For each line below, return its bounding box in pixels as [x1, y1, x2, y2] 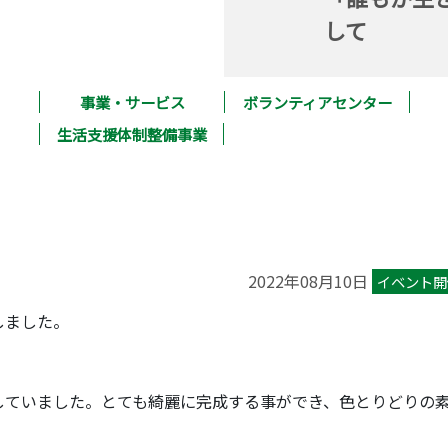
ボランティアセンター [242, 91, 392, 114]
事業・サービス [79, 91, 185, 114]
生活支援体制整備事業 [56, 123, 207, 146]
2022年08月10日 [248, 269, 372, 294]
